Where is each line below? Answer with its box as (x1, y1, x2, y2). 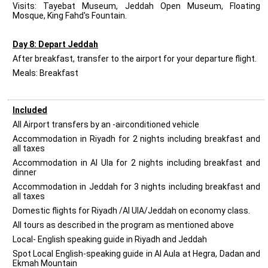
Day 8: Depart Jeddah (13, 39, 98, 49)
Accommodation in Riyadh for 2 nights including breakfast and (13, 134, 260, 144)
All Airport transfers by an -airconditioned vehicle (13, 120, 199, 129)
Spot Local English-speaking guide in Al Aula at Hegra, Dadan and (13, 249, 260, 258)
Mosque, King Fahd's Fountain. (13, 11, 127, 20)
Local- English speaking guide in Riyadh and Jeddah (13, 234, 207, 244)
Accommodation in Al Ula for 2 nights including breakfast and (13, 158, 260, 167)
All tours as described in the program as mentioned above (13, 220, 234, 230)
